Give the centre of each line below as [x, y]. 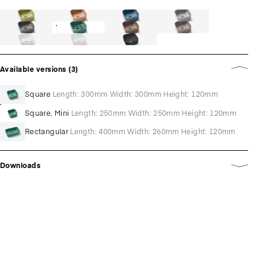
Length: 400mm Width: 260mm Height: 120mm [153, 132]
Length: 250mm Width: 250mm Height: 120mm [154, 113]
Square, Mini [47, 113]
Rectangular [47, 132]
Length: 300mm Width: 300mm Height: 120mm [135, 94]
